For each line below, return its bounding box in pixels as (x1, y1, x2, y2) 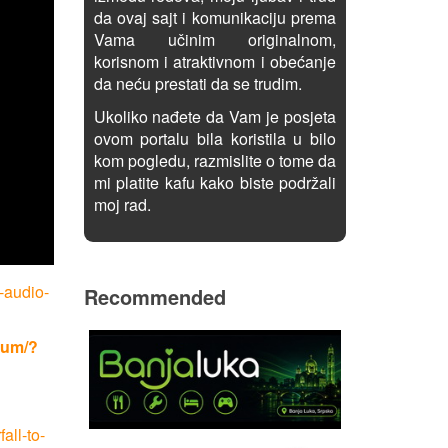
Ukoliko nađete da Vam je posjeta (93, 105, 336, 128)
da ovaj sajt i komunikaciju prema (93, 6, 336, 29)
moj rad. (93, 193, 151, 216)
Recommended (83, 282, 226, 311)
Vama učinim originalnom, (93, 28, 336, 51)
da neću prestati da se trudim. (93, 72, 302, 95)
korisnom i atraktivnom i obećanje (93, 50, 336, 73)
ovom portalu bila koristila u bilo (93, 127, 336, 150)
